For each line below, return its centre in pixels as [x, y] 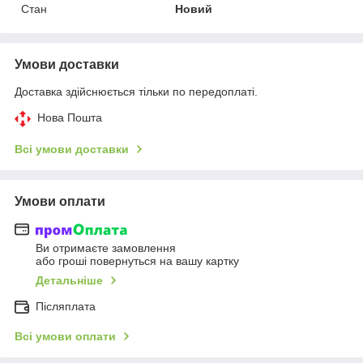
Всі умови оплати [65, 337]
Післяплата [66, 307]
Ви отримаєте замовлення [106, 248]
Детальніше [69, 281]
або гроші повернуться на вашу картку [137, 261]
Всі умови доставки [72, 149]
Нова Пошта [70, 117]
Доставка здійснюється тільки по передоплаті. [136, 91]
